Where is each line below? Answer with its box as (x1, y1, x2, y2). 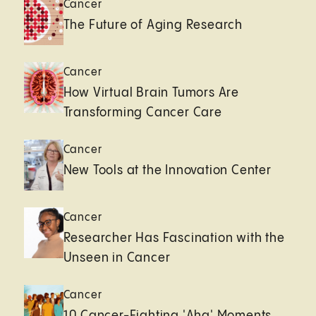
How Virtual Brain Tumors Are (63, 85, 240, 99)
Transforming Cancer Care (63, 105, 222, 119)
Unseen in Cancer (63, 250, 171, 265)
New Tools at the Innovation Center (63, 163, 272, 177)
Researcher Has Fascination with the (63, 231, 285, 245)
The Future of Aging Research (63, 18, 243, 32)
